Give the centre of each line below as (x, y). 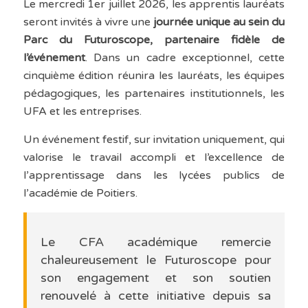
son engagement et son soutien (156, 278)
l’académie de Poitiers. (80, 194)
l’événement (54, 58)
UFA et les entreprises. (82, 112)
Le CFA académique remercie (156, 242)
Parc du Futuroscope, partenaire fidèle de (154, 40)
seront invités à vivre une (88, 22)
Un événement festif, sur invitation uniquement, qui (154, 140)
